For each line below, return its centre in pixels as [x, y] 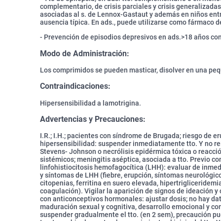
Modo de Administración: [85, 53]
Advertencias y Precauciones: [93, 119]
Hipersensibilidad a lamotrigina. [91, 103]
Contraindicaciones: [75, 86]
